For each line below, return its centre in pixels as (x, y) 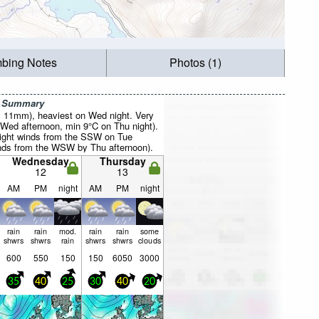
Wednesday (41, 161)
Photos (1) (196, 63)
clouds (150, 240)
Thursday (122, 161)
